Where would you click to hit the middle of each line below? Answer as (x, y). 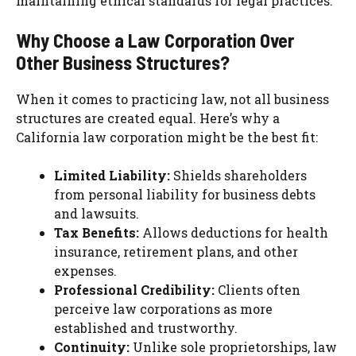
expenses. (85, 271)
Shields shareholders (238, 176)
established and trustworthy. (146, 328)
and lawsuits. (97, 214)
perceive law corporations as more (163, 309)
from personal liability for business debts (185, 195)
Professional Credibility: (134, 290)
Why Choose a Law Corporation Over (155, 41)
